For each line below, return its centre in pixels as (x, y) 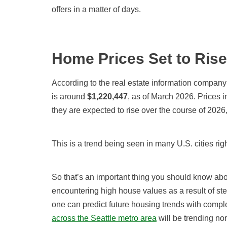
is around (69, 97)
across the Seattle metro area (104, 218)
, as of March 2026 (161, 97)
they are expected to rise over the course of (129, 110)
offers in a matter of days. (96, 10)
